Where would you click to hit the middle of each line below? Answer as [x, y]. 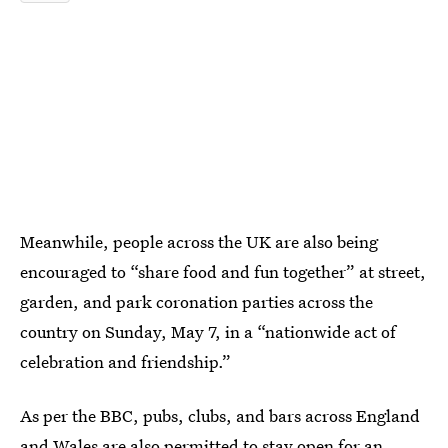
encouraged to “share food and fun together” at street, [223, 271]
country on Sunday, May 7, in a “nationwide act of [208, 331]
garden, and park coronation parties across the [196, 301]
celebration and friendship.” [125, 361]
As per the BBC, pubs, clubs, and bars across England [220, 415]
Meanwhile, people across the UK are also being [199, 241]
